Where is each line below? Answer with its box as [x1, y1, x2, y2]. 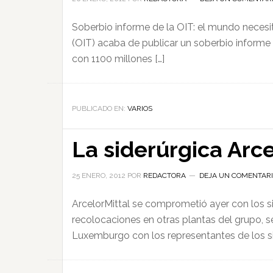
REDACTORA [143, 171, 186, 180]
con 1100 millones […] [72, 53, 165, 65]
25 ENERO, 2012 [72, 171, 126, 180]
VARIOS [127, 104, 152, 113]
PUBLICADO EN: [72, 104, 127, 113]
